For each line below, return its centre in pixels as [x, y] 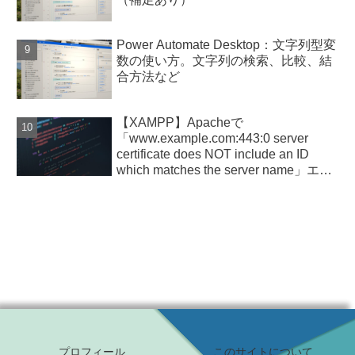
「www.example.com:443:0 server [213, 138]
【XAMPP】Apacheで [180, 122]
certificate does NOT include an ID [213, 154]
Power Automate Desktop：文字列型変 [227, 45]
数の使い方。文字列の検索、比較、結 [225, 61]
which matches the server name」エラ [225, 170]
